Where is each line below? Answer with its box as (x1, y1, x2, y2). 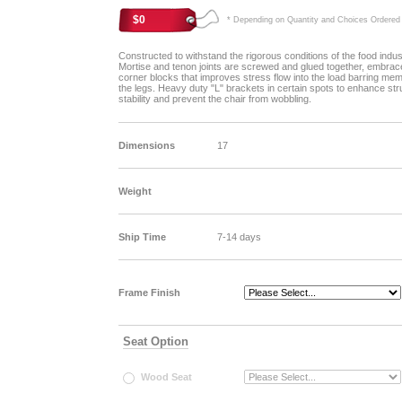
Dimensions (118, 140, 175, 151)
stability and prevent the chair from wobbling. (118, 93, 311, 104)
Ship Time (118, 232, 166, 242)
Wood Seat (140, 371, 192, 382)
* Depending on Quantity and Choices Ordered (218, 15, 400, 24)
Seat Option (122, 335, 188, 348)
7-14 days (216, 232, 261, 242)
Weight (118, 186, 152, 197)
